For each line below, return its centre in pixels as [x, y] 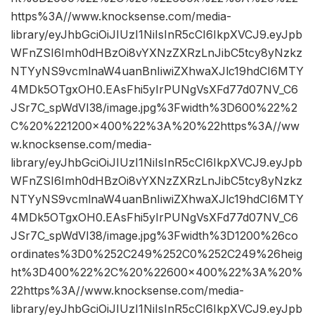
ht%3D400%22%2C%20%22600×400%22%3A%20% [157, 272]
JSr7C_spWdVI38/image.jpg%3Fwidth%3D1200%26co [154, 236]
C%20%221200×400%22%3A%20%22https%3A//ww [155, 126]
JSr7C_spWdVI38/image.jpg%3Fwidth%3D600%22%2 [154, 108]
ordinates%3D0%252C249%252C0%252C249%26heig [156, 254]
